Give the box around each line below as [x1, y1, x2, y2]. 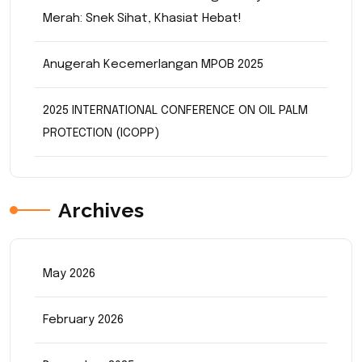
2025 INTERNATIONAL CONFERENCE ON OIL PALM [43, 104, 308, 117]
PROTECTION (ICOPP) [43, 127, 159, 140]
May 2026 [43, 267, 95, 280]
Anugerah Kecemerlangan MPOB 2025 [43, 58, 263, 71]
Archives [58, 198, 144, 222]
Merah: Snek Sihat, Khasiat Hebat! [43, 12, 242, 25]
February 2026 [43, 314, 124, 326]
